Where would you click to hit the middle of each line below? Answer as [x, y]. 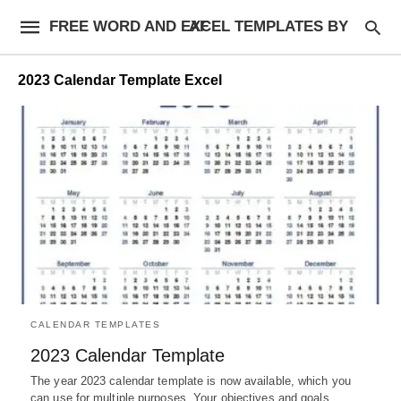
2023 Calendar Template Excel [120, 80]
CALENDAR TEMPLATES [95, 324]
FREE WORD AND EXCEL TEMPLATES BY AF [198, 26]
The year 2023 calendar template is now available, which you [191, 380]
